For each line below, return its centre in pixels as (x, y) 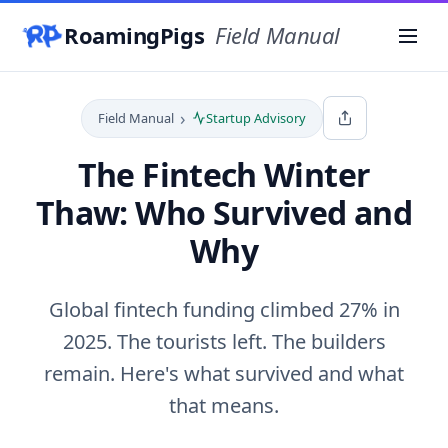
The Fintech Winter (224, 174)
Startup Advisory (255, 117)
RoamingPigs (137, 35)
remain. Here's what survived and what (224, 373)
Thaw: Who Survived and (224, 212)
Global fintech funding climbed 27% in (224, 309)
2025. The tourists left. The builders (224, 341)
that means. (224, 405)
